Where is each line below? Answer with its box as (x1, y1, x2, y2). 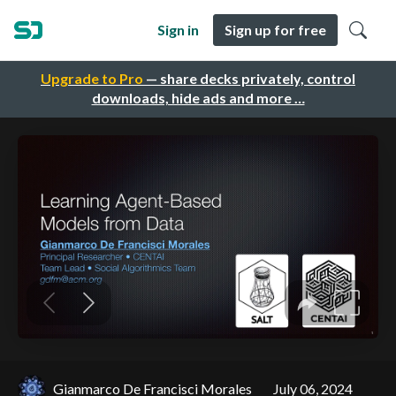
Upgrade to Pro (41, 70, 143, 88)
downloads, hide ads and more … (91, 89, 305, 107)
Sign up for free (225, 21, 326, 38)
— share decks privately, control (143, 70, 355, 88)
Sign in (157, 21, 199, 38)
